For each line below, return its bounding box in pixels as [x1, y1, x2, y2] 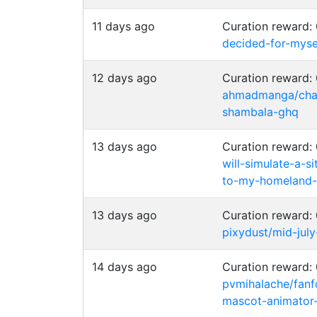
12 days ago [92, 71, 157, 85]
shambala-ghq [222, 105, 299, 119]
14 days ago [92, 260, 157, 274]
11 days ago [92, 19, 155, 33]
